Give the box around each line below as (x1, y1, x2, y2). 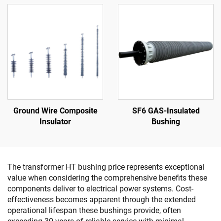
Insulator (39, 117, 71, 126)
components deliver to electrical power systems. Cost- (7, 184, 193, 193)
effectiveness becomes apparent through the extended (7, 195, 196, 204)
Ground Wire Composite (13, 106, 98, 115)
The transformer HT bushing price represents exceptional (7, 162, 205, 172)
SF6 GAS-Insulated (132, 106, 200, 115)
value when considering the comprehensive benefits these (7, 173, 207, 183)
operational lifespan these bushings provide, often (7, 206, 181, 215)
